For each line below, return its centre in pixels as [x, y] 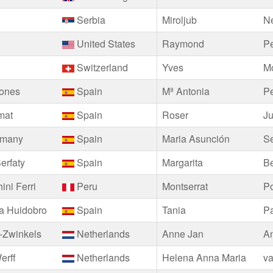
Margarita [183, 162]
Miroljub [180, 20]
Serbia [90, 20]
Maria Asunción [196, 139]
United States [105, 44]
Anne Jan [183, 234]
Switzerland [101, 67]
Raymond [183, 44]
